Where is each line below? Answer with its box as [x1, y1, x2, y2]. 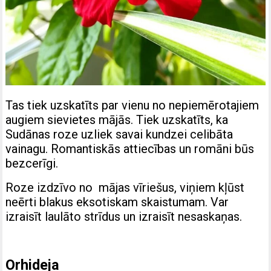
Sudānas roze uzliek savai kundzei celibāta [5, 126, 233, 142]
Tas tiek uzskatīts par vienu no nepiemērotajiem [5, 97, 260, 113]
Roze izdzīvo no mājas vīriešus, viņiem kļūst [5, 180, 245, 195]
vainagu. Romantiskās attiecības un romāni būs [5, 141, 255, 156]
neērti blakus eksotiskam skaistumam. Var [5, 194, 229, 209]
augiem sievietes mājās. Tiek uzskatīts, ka [5, 112, 229, 127]
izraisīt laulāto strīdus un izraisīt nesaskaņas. [5, 209, 243, 224]
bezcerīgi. [5, 155, 59, 171]
